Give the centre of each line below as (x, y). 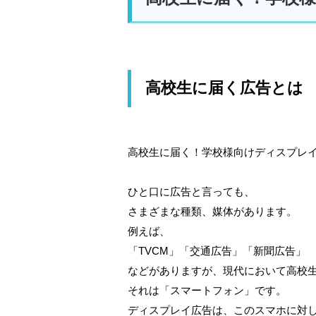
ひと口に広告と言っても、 (191, 192)
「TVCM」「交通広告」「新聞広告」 (217, 251)
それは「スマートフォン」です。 (207, 291)
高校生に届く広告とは (224, 88)
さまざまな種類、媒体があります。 (212, 212)
